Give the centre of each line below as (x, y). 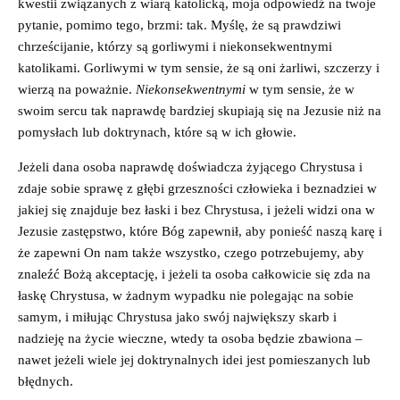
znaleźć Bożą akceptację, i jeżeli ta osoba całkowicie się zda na (194, 274)
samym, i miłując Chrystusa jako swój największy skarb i (177, 317)
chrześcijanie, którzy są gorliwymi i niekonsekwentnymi (175, 46)
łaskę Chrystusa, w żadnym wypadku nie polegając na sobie (186, 295)
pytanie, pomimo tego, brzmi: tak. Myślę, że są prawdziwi (179, 25)
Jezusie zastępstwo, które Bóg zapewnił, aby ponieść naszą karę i (200, 231)
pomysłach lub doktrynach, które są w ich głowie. (159, 132)
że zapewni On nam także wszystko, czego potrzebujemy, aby (191, 252)
